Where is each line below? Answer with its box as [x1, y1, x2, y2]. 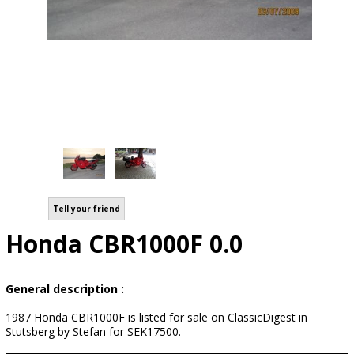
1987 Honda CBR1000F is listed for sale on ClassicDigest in [6, 310, 307, 325]
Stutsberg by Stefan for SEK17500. [6, 324, 181, 339]
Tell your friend [53, 203, 120, 214]
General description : [6, 281, 124, 296]
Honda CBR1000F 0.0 [6, 228, 243, 260]
